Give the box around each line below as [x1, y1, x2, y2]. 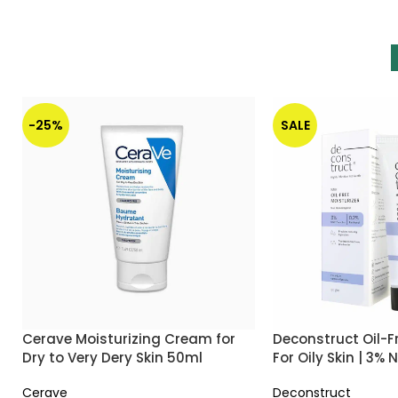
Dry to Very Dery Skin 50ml [22, 347, 203, 367]
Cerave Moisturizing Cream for [22, 329, 235, 348]
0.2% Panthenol [273, 366, 378, 386]
